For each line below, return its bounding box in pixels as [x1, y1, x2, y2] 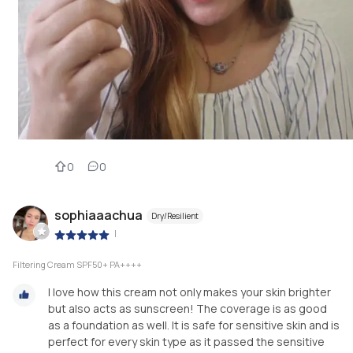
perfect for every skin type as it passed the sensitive [48, 334, 325, 350]
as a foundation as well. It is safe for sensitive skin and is [48, 318, 340, 333]
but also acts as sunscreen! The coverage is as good [48, 301, 327, 317]
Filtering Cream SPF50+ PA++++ [13, 258, 142, 271]
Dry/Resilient [151, 210, 199, 222]
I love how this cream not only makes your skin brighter [48, 284, 331, 300]
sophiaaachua [54, 206, 143, 225]
